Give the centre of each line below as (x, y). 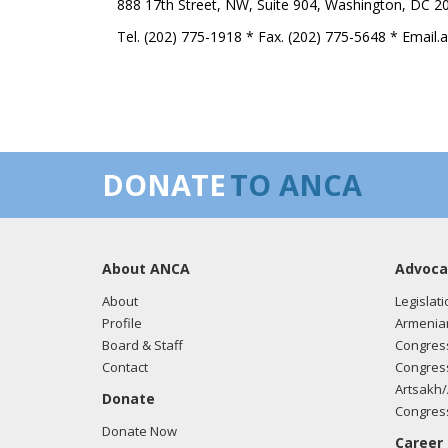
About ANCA (146, 268)
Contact (125, 367)
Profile (122, 323)
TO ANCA (296, 184)
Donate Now (139, 431)
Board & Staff (142, 345)
